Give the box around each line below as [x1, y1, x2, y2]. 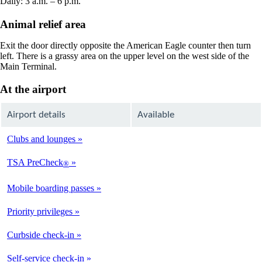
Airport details [7, 109, 65, 120]
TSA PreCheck [7, 157, 63, 167]
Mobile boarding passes [7, 182, 96, 193]
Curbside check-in [7, 229, 77, 240]
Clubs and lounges [7, 133, 78, 144]
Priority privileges [7, 206, 75, 216]
